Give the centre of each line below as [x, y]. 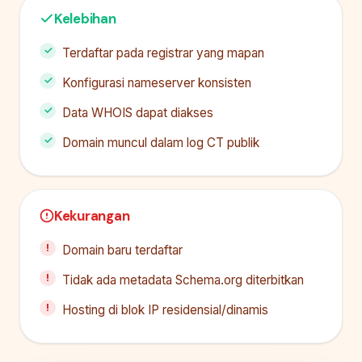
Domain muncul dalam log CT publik [161, 142]
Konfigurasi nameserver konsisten [157, 82]
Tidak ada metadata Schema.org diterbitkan [183, 280]
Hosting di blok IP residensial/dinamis [165, 309]
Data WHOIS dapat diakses [138, 112]
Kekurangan [92, 215]
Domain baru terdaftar [122, 250]
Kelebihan [85, 18]
